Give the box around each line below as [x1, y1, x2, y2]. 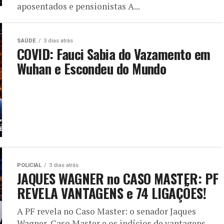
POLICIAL [17, 162, 41, 168]
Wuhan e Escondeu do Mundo [17, 58, 166, 78]
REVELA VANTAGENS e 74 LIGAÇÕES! [17, 183, 206, 203]
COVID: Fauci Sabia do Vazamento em [17, 44, 210, 64]
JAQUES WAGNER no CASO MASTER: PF [17, 168, 218, 188]
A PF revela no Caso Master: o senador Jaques [17, 205, 196, 217]
